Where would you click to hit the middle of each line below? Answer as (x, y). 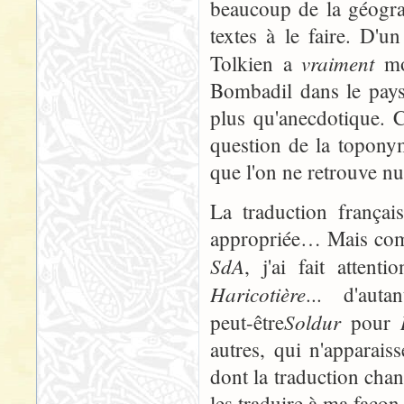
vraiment (338, 63)
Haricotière (258, 294)
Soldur (312, 321)
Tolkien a (256, 63)
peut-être (247, 322)
